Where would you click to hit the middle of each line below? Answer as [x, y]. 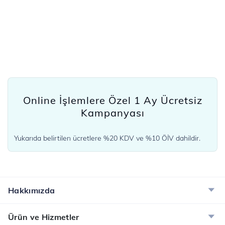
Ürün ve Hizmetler [44, 217]
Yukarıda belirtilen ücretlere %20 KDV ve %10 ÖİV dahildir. [107, 138]
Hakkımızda [32, 191]
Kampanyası [113, 113]
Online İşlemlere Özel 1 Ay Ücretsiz [113, 100]
